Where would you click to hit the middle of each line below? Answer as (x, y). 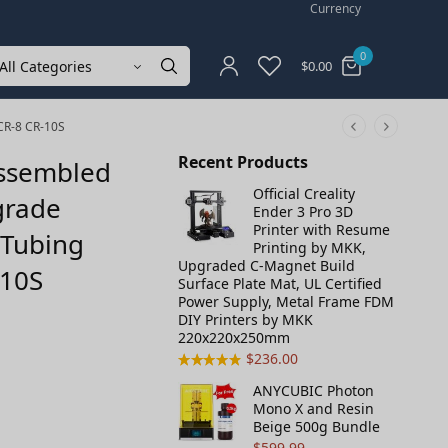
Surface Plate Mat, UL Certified (280, 283)
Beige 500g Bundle (316, 426)
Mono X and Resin (313, 408)
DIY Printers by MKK (245, 319)
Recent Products (243, 162)
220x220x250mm (234, 337)
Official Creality (304, 193)
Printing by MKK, (309, 247)
